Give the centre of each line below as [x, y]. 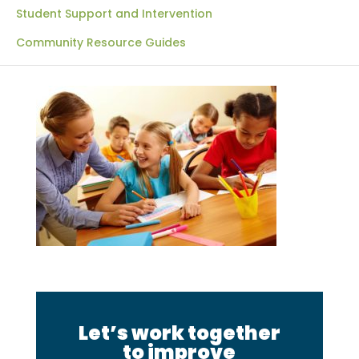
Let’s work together [179, 333]
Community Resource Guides [101, 42]
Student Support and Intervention [114, 14]
